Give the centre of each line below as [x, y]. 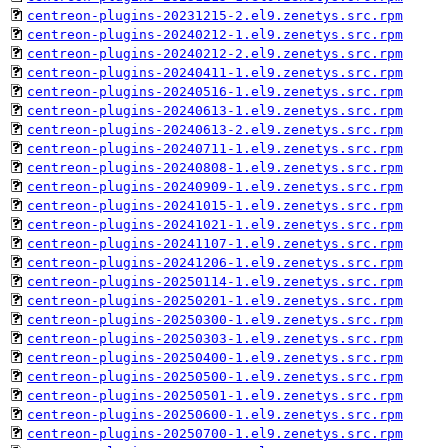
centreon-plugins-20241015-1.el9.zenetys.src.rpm [215, 205]
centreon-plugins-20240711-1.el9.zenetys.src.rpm [215, 148]
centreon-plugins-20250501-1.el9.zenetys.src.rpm [215, 395]
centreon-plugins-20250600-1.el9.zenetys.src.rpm [215, 414]
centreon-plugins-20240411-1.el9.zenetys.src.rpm [215, 72]
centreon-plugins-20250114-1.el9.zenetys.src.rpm [215, 281]
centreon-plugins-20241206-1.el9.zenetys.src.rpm [215, 262]
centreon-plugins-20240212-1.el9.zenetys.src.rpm [215, 34]
